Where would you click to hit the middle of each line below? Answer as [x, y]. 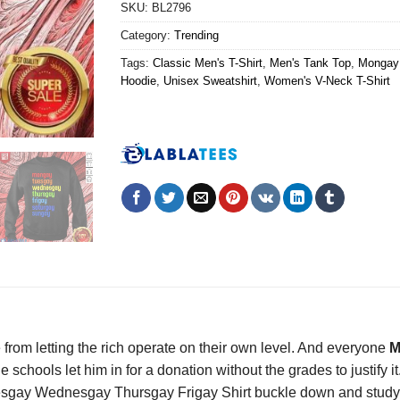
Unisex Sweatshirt [210, 81]
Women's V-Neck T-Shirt [327, 81]
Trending [196, 36]
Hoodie [138, 81]
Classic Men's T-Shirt [207, 63]
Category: [147, 36]
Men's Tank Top [310, 63]
